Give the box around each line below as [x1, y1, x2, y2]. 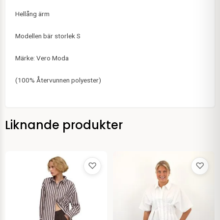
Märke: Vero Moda [15, 54, 69, 62]
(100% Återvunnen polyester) [15, 76, 101, 84]
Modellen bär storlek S [15, 32, 81, 40]
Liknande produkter [5, 117, 123, 134]
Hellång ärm [15, 10, 50, 18]
